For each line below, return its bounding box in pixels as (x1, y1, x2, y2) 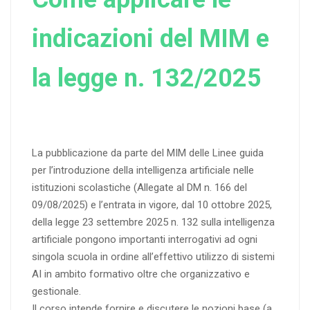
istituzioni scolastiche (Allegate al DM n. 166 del (32, 181, 247, 194)
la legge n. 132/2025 (32, 64, 262, 93)
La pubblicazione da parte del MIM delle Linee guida (32, 147, 264, 160)
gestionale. (32, 285, 81, 298)
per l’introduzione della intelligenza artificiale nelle (32, 164, 254, 177)
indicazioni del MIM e (32, 24, 269, 54)
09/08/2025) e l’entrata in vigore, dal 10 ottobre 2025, (32, 199, 272, 212)
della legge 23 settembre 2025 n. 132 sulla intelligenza (32, 216, 275, 229)
